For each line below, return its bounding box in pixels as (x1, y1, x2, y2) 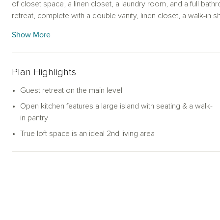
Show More (12, 30, 51, 40)
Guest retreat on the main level (20, 86, 122, 94)
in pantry (20, 114, 48, 122)
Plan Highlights (12, 67, 76, 77)
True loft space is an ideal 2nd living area (20, 130, 155, 137)
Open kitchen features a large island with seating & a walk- (20, 102, 213, 110)
